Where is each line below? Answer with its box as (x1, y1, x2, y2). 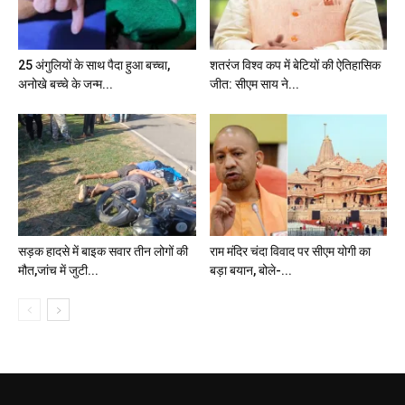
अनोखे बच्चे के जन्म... (18, 77, 113, 92)
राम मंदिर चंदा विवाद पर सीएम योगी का (209, 244, 371, 259)
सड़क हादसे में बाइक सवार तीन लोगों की (18, 244, 188, 259)
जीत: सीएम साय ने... (209, 77, 299, 92)
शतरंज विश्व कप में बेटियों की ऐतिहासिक (209, 58, 381, 73)
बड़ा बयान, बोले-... (209, 263, 292, 278)
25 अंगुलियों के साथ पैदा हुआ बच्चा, (18, 58, 170, 73)
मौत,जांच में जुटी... (18, 263, 99, 278)
